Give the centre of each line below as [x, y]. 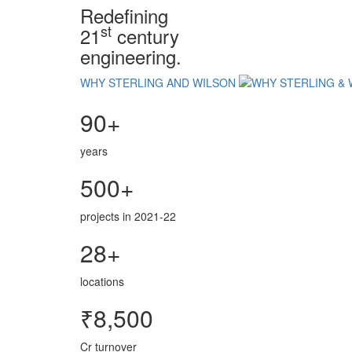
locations [102, 281]
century [145, 35]
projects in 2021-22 [128, 216]
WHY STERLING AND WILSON [159, 82]
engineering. [131, 56]
